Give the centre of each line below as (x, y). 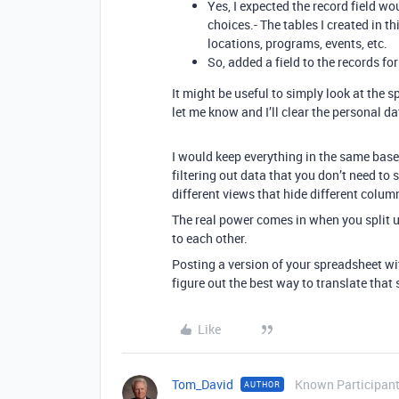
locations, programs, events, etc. (297, 43)
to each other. (210, 238)
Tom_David (203, 384)
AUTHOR (262, 384)
